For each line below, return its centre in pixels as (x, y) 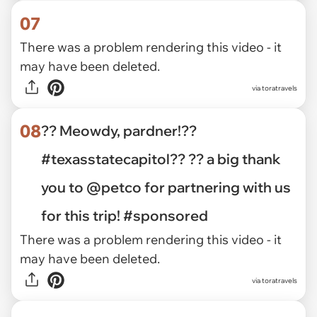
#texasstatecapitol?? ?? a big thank (161, 159)
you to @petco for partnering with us (166, 187)
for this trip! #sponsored (125, 215)
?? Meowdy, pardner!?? (119, 131)
